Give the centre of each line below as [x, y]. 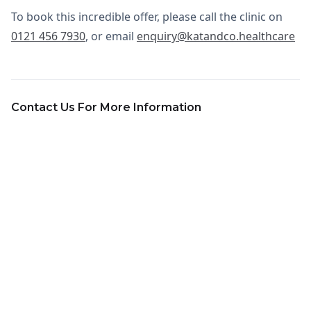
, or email [111, 36]
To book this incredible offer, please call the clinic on [147, 17]
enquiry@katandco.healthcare [216, 36]
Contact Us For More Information [106, 108]
